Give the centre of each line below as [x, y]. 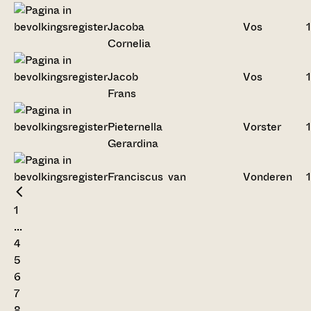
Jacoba [126, 26]
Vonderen [268, 176]
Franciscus [135, 176]
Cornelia [129, 43]
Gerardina [133, 143]
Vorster [262, 126]
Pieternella [135, 126]
